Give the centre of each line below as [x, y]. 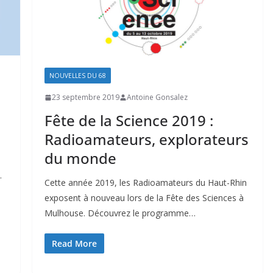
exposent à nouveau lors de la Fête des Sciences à [144, 198]
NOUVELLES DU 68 [77, 76]
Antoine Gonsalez [157, 97]
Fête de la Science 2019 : [129, 121]
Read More [74, 244]
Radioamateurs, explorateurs [146, 140]
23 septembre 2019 [85, 97]
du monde [80, 158]
